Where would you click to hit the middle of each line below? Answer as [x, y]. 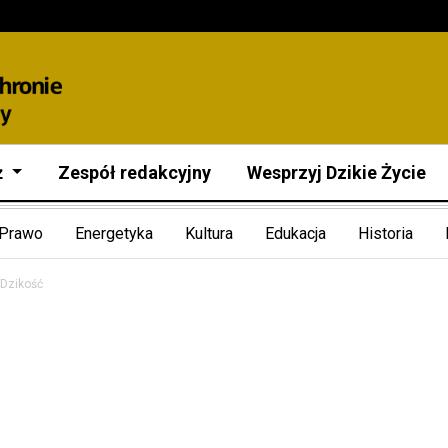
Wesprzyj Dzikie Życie [337, 172]
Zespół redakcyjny [135, 172]
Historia [385, 233]
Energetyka [114, 233]
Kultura [209, 233]
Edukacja [295, 233]
